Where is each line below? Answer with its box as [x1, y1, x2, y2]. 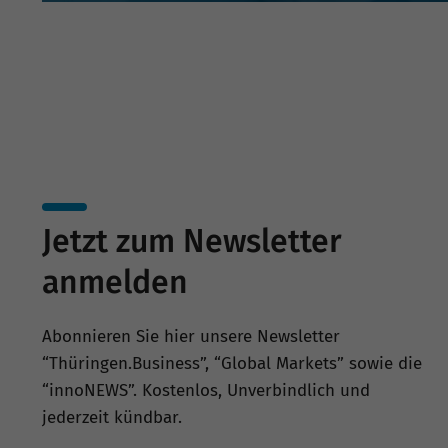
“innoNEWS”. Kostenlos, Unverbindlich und [42, 379, 370, 401]
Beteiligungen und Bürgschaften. [62, 5, 298, 25]
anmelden [42, 262, 188, 301]
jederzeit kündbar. [42, 406, 182, 428]
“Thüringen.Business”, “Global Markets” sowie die [42, 352, 422, 374]
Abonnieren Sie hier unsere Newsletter [42, 325, 340, 347]
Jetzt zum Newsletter [42, 221, 342, 260]
